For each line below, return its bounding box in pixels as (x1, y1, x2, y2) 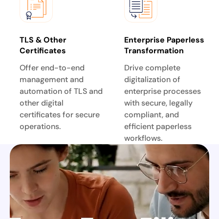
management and (20, 74, 84, 85)
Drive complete (124, 62, 180, 73)
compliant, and (124, 109, 179, 120)
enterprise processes (124, 86, 201, 96)
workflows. (124, 132, 162, 143)
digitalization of (124, 74, 180, 85)
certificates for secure (20, 109, 100, 120)
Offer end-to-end (20, 62, 85, 73)
